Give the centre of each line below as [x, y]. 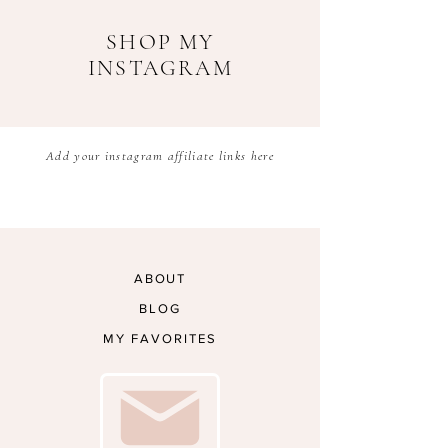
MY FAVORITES [160, 338]
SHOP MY [160, 41]
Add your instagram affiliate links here [160, 155]
